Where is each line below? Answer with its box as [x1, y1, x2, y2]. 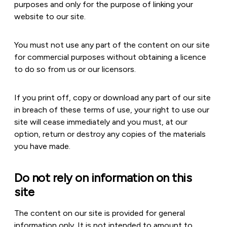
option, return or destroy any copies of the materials [14, 129, 206, 139]
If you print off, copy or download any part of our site [14, 93, 211, 102]
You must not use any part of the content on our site [14, 40, 210, 50]
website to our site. [14, 12, 86, 21]
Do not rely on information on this [14, 170, 192, 185]
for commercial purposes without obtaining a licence [14, 52, 206, 62]
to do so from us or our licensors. [14, 64, 136, 74]
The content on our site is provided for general [14, 208, 185, 218]
